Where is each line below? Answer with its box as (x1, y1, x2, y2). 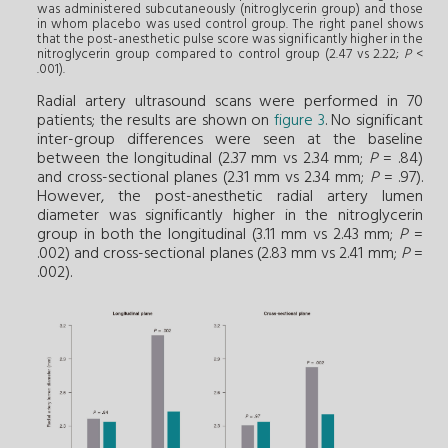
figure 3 (274, 108, 325, 135)
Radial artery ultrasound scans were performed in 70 (37, 89, 423, 116)
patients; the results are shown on (37, 108, 274, 135)
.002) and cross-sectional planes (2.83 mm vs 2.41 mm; (37, 241, 401, 268)
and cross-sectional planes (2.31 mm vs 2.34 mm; (37, 165, 370, 192)
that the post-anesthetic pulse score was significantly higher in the (37, 29, 423, 51)
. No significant (324, 108, 424, 135)
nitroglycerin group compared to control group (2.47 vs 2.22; (37, 44, 405, 66)
